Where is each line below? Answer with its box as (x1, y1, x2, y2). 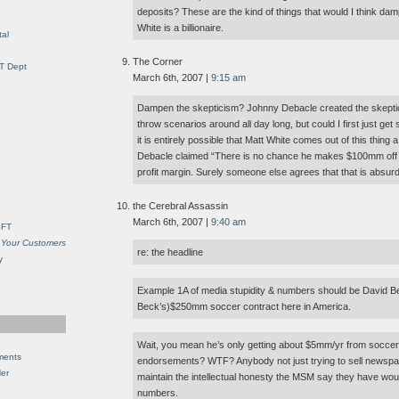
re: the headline (137, 247, 203, 258)
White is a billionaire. (137, 22, 224, 34)
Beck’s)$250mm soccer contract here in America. (137, 301, 351, 313)
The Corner (133, 56, 183, 68)
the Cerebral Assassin (133, 200, 228, 212)
